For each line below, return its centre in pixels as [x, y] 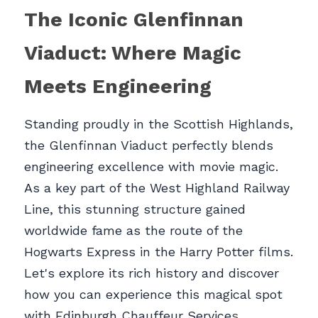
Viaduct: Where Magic [133, 53]
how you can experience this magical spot [153, 294]
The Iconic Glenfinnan [134, 19]
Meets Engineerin [112, 86]
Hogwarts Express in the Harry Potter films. [159, 251]
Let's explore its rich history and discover [152, 273]
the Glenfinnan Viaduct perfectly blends [149, 145]
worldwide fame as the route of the [133, 230]
